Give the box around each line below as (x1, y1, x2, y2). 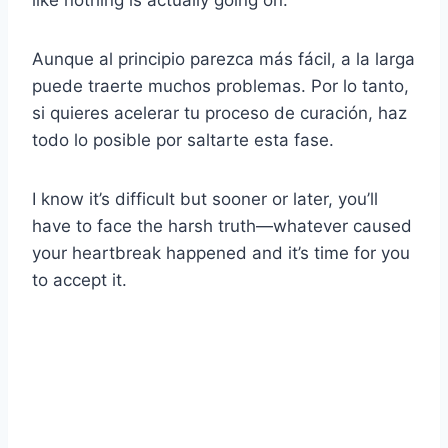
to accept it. (32, 269, 127, 290)
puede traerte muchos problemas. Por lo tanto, (32, 75, 409, 96)
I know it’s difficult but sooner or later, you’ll (32, 188, 378, 209)
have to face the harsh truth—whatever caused (32, 215, 412, 236)
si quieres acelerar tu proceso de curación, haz (32, 102, 407, 123)
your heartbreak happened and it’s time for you (32, 242, 410, 263)
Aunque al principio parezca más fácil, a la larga (32, 48, 415, 69)
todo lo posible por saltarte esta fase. (32, 129, 334, 150)
